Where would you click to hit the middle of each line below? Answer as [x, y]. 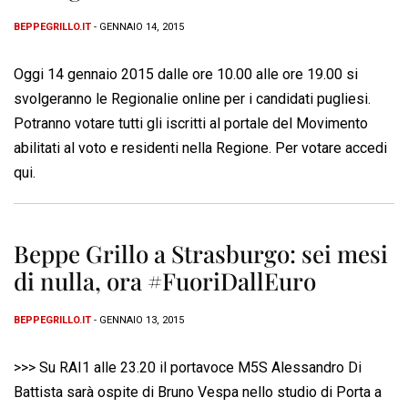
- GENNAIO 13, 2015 [138, 321]
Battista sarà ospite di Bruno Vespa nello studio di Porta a [198, 393]
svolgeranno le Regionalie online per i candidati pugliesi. [192, 99]
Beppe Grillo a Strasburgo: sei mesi [201, 254]
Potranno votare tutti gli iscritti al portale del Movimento [191, 124]
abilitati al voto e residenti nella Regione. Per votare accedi [200, 148]
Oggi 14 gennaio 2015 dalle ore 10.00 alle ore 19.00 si [186, 75]
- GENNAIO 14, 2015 [138, 27]
